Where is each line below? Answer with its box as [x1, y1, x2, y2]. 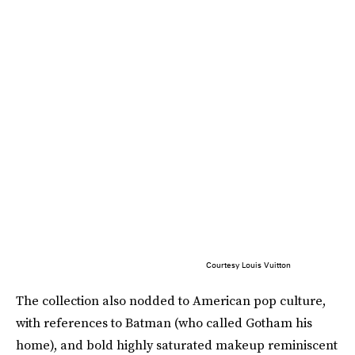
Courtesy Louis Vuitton [205, 260, 291, 270]
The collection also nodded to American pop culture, [16, 292, 326, 310]
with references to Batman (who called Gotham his [16, 314, 312, 332]
